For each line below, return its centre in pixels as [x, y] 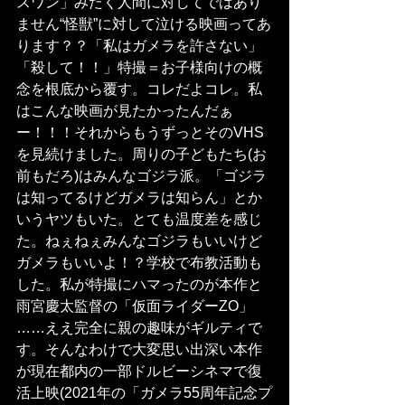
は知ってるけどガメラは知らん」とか [139, 198]
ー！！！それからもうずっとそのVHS [140, 133]
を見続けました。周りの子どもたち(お [141, 155]
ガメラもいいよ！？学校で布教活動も [139, 263]
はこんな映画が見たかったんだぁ [125, 111]
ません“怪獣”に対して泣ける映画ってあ [144, 24]
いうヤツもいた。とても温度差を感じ [139, 220]
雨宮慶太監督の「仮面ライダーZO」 [135, 306]
